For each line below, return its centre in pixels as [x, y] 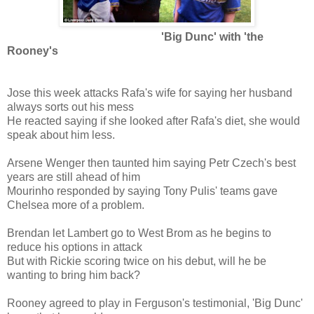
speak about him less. [61, 135]
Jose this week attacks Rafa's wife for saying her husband [150, 93]
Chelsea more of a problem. [76, 205]
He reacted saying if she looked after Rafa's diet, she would [153, 121]
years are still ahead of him [74, 177]
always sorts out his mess [70, 107]
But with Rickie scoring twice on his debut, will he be [137, 261]
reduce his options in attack [75, 247]
